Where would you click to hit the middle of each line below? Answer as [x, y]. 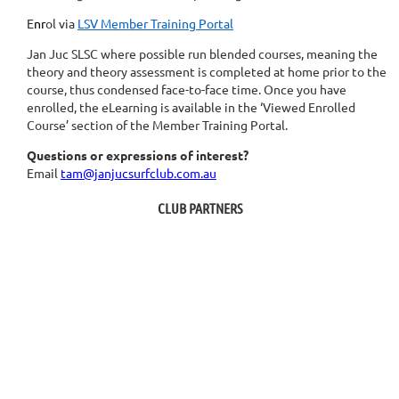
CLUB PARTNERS [199, 208]
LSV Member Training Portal [155, 24]
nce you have [310, 90]
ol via [60, 24]
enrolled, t [56, 107]
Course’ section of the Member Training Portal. [157, 125]
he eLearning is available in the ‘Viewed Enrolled [220, 107]
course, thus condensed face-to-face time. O [150, 90]
